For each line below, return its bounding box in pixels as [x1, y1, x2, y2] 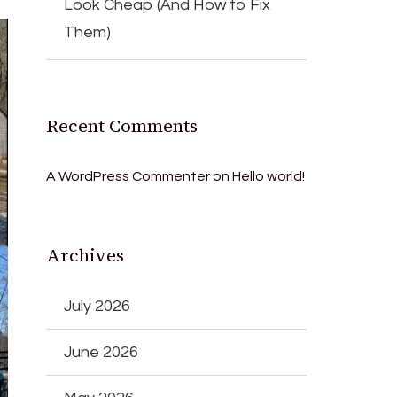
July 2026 [64, 297, 131, 315]
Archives [46, 242, 125, 268]
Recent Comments [46, 113, 198, 138]
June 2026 [64, 343, 139, 361]
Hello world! [232, 168, 306, 183]
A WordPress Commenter [46, 168, 211, 183]
